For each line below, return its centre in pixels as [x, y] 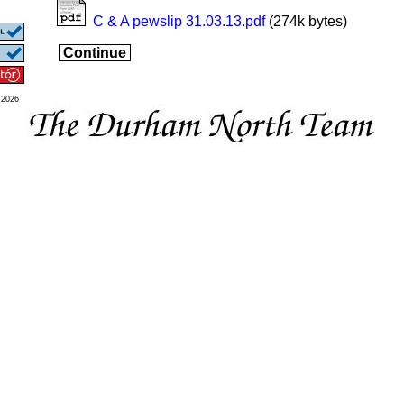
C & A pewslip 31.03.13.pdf [179, 22]
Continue [95, 53]
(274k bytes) [306, 22]
